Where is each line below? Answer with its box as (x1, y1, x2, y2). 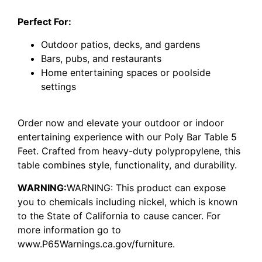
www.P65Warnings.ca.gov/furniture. (18, 237, 175, 250)
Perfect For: (18, 16, 71, 28)
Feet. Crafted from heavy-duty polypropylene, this (18, 145, 240, 157)
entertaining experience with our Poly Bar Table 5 (18, 131, 237, 143)
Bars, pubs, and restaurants (41, 52, 161, 64)
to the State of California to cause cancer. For (18, 209, 220, 222)
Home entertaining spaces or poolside (41, 66, 211, 78)
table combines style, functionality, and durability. (18, 159, 237, 171)
